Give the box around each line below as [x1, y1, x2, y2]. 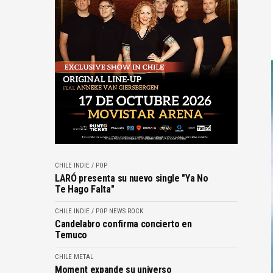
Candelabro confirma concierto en [55, 218, 192, 230]
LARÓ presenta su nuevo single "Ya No [55, 172, 208, 184]
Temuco [55, 229, 88, 241]
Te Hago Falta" [55, 183, 115, 195]
